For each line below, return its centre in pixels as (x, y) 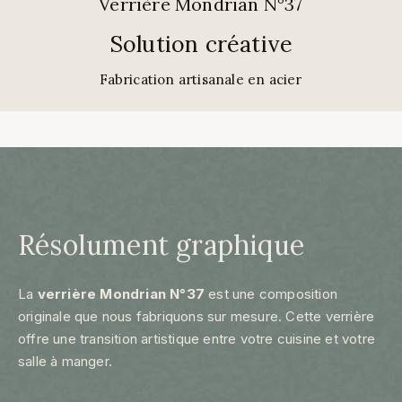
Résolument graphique (161, 245)
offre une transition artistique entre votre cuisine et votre (197, 338)
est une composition (271, 293)
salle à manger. (65, 361)
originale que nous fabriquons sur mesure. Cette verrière (197, 316)
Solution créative (201, 44)
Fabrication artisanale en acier (201, 79)
